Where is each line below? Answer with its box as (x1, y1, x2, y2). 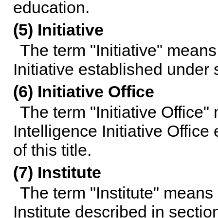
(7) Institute (13, 163, 101, 182)
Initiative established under (13, 60, 214, 79)
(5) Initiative (13, 20, 104, 39)
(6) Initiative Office (13, 82, 154, 101)
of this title (13, 141, 87, 160)
